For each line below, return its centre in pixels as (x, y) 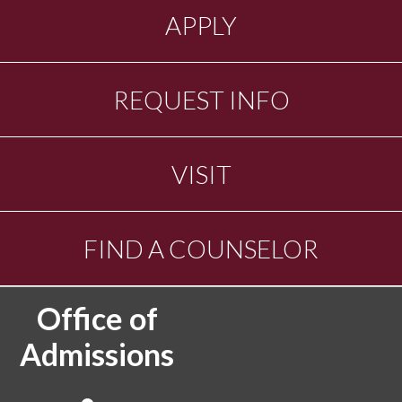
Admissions (97, 354)
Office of (97, 318)
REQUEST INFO (201, 100)
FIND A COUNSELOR (201, 249)
